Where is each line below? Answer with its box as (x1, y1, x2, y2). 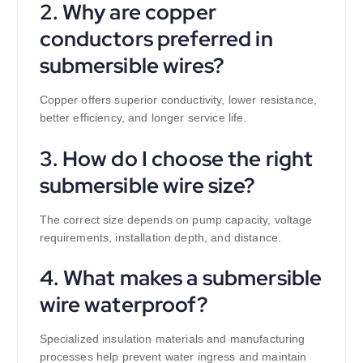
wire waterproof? (39, 290, 208, 319)
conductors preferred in (39, 23, 273, 53)
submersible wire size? (39, 170, 256, 199)
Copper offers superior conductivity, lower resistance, (39, 92, 318, 106)
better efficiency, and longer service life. (39, 110, 247, 124)
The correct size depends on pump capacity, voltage (39, 212, 313, 226)
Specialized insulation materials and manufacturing (39, 332, 305, 346)
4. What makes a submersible (39, 263, 322, 293)
